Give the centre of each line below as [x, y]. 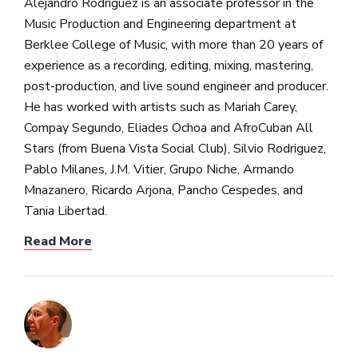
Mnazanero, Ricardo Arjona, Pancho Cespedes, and [163, 190]
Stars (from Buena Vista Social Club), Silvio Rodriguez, [175, 148]
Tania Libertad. [66, 211]
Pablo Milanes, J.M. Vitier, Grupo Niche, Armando [159, 169]
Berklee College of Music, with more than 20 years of [173, 44]
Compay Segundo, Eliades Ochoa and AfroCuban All [169, 127]
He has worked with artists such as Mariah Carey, [161, 107]
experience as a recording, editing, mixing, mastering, [169, 65]
